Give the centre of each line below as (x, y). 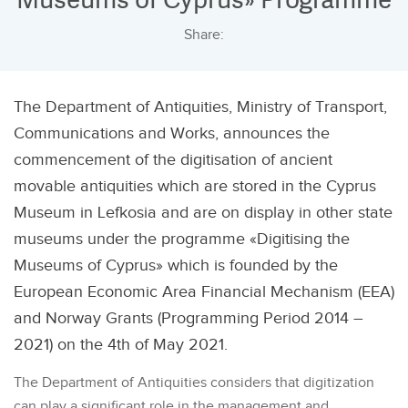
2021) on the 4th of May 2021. (121, 345)
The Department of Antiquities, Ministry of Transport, (200, 107)
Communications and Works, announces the (172, 134)
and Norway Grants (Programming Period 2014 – (189, 319)
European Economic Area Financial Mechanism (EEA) (204, 292)
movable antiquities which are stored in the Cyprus (195, 187)
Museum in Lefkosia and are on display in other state (203, 213)
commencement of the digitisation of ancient (173, 160)
